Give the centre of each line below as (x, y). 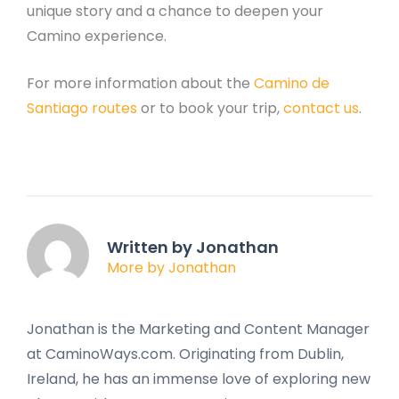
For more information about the (140, 84)
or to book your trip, (212, 109)
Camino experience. (97, 36)
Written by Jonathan (193, 248)
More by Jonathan (171, 268)
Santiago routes (84, 109)
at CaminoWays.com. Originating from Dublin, (185, 354)
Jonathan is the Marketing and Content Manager (198, 329)
